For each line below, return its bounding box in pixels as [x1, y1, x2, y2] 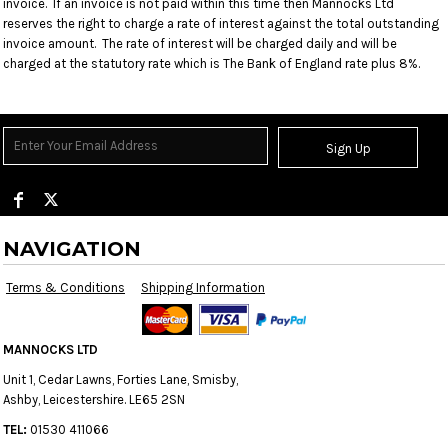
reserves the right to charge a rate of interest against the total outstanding [3, 16, 439, 31]
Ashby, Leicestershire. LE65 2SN [3, 392, 188, 407]
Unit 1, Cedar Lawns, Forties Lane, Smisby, [3, 372, 238, 387]
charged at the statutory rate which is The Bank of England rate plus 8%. [3, 56, 420, 71]
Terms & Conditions [6, 280, 125, 295]
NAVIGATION [3, 237, 141, 261]
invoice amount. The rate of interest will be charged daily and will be [3, 36, 397, 51]
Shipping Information [141, 280, 265, 295]
